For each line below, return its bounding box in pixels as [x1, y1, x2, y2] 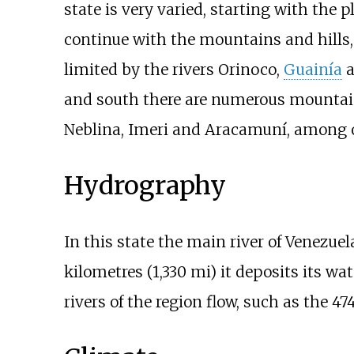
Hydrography [63, 169, 226, 201]
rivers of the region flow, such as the [63, 292, 332, 311]
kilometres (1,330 [63, 262, 186, 281]
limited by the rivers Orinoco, [63, 59, 284, 79]
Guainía [283, 59, 342, 79]
